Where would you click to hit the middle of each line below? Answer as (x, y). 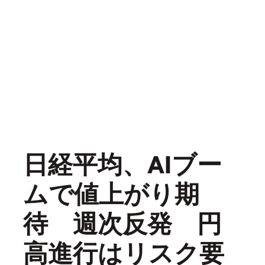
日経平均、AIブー (122, 163)
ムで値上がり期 (111, 193)
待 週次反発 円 (122, 222)
